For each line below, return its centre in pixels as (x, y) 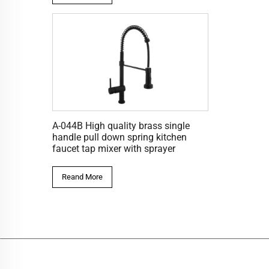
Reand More (82, 177)
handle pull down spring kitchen (119, 137)
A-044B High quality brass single (121, 126)
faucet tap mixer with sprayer (114, 149)
